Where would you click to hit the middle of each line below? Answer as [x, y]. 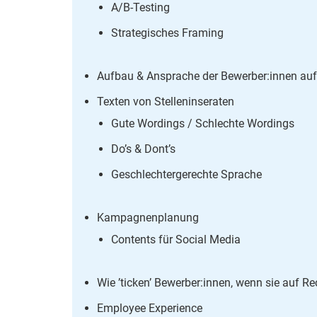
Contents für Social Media [176, 239]
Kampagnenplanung [148, 217]
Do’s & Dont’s [143, 149]
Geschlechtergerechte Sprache [186, 174]
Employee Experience [150, 308]
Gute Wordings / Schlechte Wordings [203, 123]
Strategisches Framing [167, 33]
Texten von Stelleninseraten [166, 101]
